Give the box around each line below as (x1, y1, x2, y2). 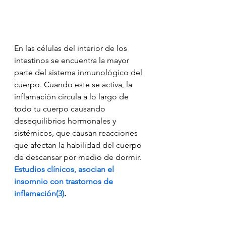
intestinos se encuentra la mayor (14, 55, 131, 66)
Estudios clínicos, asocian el (14, 164, 116, 175)
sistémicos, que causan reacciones (14, 128, 140, 138)
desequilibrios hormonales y (14, 116, 118, 126)
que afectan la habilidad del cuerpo (14, 140, 144, 150)
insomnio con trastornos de (14, 177, 115, 187)
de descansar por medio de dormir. (14, 152, 143, 162)
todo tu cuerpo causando (14, 104, 107, 114)
